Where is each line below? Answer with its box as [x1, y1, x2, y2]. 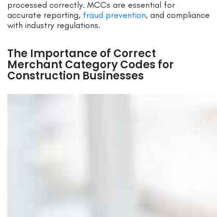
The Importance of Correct [7, 46, 156, 62]
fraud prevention [83, 10, 146, 21]
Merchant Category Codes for [7, 57, 174, 73]
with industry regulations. [7, 20, 100, 31]
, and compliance [146, 10, 210, 21]
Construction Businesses [7, 68, 144, 84]
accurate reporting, [7, 10, 83, 21]
